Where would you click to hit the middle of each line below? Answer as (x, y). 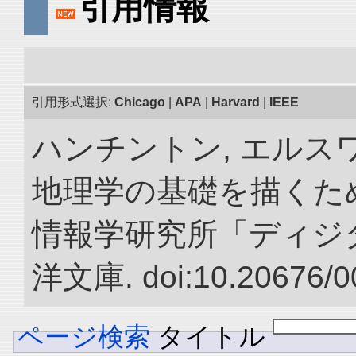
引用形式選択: (73, 102)
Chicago (140, 102)
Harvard (236, 102)
